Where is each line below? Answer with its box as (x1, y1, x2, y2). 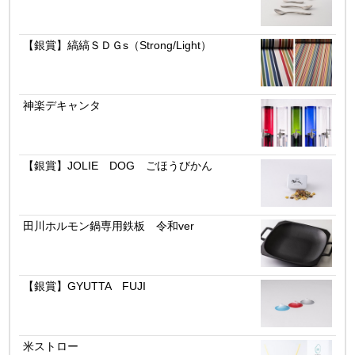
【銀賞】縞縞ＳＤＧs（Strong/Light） (22, 39, 212, 52)
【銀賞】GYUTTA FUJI (22, 280, 146, 292)
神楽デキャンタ (22, 99, 101, 112)
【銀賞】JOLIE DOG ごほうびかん (22, 159, 212, 172)
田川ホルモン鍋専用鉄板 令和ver (22, 219, 194, 232)
